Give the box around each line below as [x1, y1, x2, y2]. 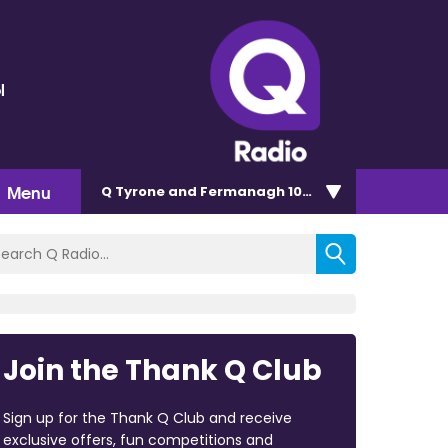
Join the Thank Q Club [2, 350, 322, 390]
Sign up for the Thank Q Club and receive [2, 407, 292, 428]
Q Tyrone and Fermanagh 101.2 [101, 181, 319, 201]
